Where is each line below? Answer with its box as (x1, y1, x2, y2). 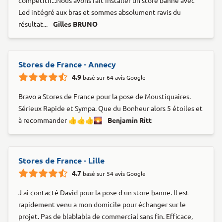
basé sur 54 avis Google (83, 170, 146, 177)
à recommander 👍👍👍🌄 (18, 116, 104, 125)
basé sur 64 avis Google (83, 74, 146, 81)
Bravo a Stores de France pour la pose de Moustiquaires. (18, 93, 191, 101)
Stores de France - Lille (18, 156, 105, 166)
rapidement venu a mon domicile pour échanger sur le (18, 201, 186, 209)
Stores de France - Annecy (18, 60, 116, 69)
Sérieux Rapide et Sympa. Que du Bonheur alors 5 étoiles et (18, 105, 203, 113)
